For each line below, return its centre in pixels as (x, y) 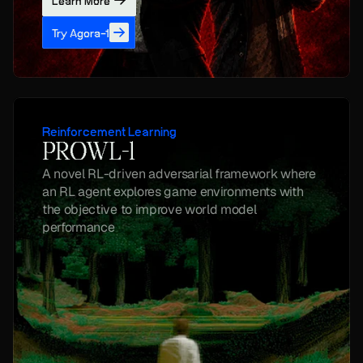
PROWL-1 (89, 152)
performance (79, 227)
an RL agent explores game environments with (173, 192)
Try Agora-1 (81, 34)
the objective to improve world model (149, 209)
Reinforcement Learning (109, 132)
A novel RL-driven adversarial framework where (179, 174)
